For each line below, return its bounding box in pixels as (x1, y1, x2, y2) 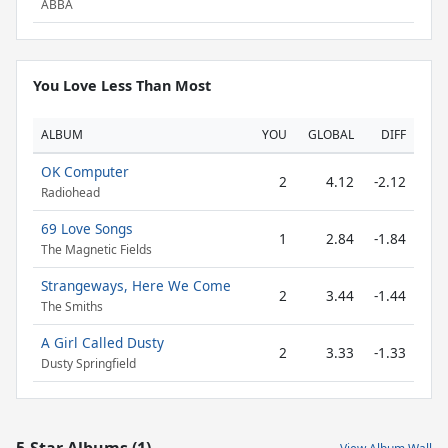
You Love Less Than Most (33, 76, 211, 95)
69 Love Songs (41, 219, 133, 238)
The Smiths (41, 298, 103, 316)
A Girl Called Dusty (41, 333, 164, 352)
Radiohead (41, 184, 100, 202)
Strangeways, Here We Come (41, 276, 231, 295)
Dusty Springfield (41, 355, 136, 373)
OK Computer (41, 162, 129, 181)
